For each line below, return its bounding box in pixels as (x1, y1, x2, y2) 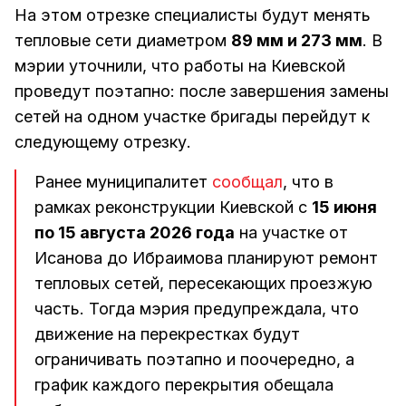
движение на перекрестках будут (34, 324, 300, 343)
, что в (283, 172, 333, 191)
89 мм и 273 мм (231, 31, 362, 50)
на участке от (235, 223, 348, 242)
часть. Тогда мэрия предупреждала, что (34, 299, 359, 318)
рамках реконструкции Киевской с (34, 198, 312, 217)
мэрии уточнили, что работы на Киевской (14, 56, 345, 75)
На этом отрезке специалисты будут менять (14, 5, 371, 24)
